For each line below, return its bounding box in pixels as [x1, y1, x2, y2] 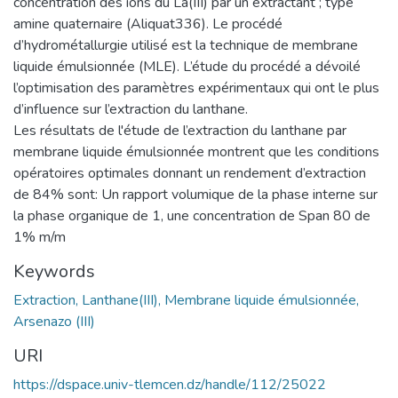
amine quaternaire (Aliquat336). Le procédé [13, 13, 283, 34]
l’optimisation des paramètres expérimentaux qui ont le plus [13, 77, 379, 98]
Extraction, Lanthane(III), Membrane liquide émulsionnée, [13, 290, 359, 310]
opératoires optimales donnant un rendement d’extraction [13, 163, 366, 183]
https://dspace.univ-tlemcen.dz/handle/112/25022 [13, 374, 326, 394]
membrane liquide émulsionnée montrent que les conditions [13, 141, 379, 162]
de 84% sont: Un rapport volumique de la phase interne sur [13, 184, 378, 204]
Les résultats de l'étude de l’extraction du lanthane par [13, 120, 346, 140]
